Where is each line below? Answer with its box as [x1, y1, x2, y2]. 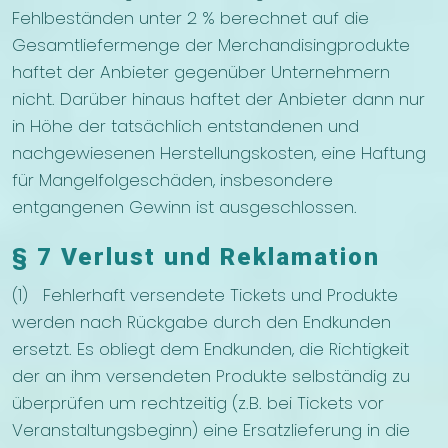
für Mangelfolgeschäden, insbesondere [12, 168, 333, 193]
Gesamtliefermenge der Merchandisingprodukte [12, 33, 410, 58]
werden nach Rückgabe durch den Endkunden [12, 310, 391, 335]
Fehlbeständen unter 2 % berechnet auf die [12, 6, 369, 31]
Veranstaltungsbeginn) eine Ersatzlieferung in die [12, 418, 410, 443]
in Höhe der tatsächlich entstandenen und [12, 114, 359, 139]
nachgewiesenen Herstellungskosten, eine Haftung [12, 141, 426, 166]
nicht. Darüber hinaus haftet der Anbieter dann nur [12, 87, 425, 112]
